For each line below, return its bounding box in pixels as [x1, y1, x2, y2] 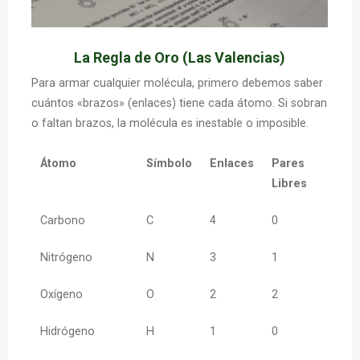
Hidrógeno [40, 324, 96, 338]
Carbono [40, 213, 86, 227]
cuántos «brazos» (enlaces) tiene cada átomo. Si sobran [31, 96, 328, 110]
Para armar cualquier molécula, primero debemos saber [31, 76, 324, 90]
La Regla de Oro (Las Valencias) [74, 48, 286, 66]
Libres [272, 176, 308, 190]
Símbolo [146, 156, 193, 170]
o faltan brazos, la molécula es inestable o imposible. [31, 116, 309, 130]
